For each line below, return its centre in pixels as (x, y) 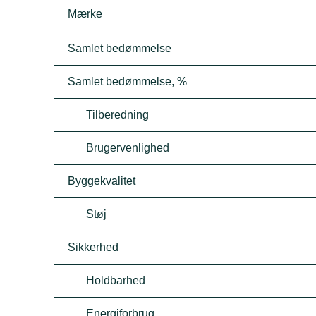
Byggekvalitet (102, 181)
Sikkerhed (93, 247)
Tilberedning (118, 115)
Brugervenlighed (128, 148)
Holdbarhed (116, 280)
